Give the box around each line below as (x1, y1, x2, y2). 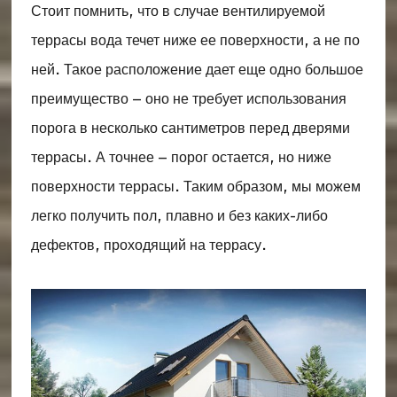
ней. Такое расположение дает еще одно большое (30, 59, 363, 81)
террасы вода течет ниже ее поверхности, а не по (30, 30, 360, 51)
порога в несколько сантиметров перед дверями (30, 118, 350, 139)
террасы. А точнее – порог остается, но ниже (30, 147, 331, 168)
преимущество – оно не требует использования (30, 89, 346, 110)
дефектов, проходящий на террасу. (30, 235, 267, 256)
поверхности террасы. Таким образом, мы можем (30, 176, 361, 198)
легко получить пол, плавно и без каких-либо (30, 206, 328, 227)
